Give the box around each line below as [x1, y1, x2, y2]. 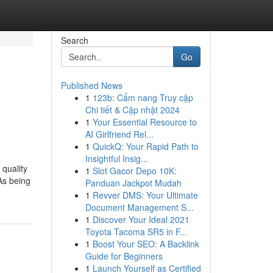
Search [60, 34, 88, 46]
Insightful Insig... [85, 152, 148, 165]
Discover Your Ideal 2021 [92, 213, 190, 225]
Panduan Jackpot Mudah [85, 177, 182, 189]
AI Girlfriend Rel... [85, 128, 154, 140]
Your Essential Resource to [92, 116, 197, 128]
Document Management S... [85, 201, 194, 213]
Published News [60, 79, 122, 91]
